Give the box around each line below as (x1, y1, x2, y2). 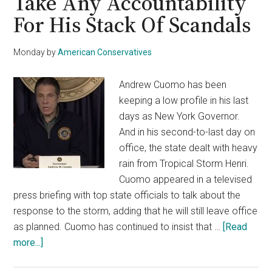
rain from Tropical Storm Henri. (119, 157, 250, 169)
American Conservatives (58, 47, 152, 57)
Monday (13, 47, 46, 57)
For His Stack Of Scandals (13, 9, 251, 39)
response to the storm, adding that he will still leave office (13, 205, 258, 217)
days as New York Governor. (119, 110, 240, 122)
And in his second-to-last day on (119, 126, 256, 138)
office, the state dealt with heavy (119, 141, 258, 154)
